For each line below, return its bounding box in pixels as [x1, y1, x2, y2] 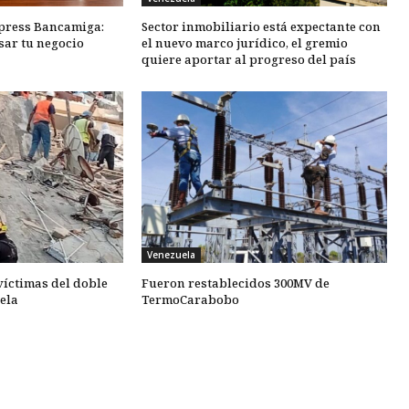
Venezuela [146, 248, 195, 262]
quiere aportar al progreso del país [141, 50, 356, 68]
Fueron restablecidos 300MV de [141, 275, 330, 292]
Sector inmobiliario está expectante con [141, 17, 381, 35]
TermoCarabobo [141, 291, 239, 309]
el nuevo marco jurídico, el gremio [141, 34, 348, 51]
